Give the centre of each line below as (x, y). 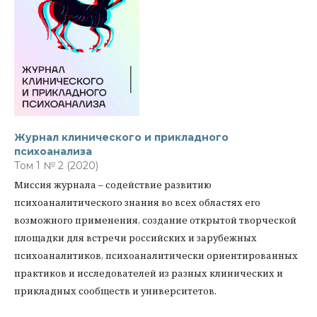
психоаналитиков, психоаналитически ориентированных (156, 255)
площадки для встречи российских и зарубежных (136, 238)
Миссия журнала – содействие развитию (113, 185)
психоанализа (53, 151)
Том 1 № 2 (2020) (56, 166)
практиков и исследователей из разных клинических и (149, 273)
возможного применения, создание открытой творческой (155, 220)
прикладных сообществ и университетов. (115, 291)
